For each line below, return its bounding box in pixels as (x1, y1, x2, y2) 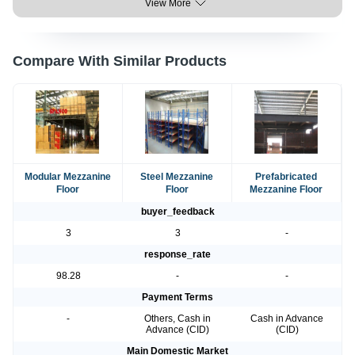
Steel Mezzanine (140, 171, 214, 183)
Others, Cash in (144, 313, 211, 325)
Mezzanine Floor (250, 184, 323, 196)
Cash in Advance (250, 313, 323, 325)
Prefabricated (255, 171, 318, 183)
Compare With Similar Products (13, 53, 227, 70)
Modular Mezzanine (24, 171, 111, 183)
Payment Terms (142, 292, 213, 303)
